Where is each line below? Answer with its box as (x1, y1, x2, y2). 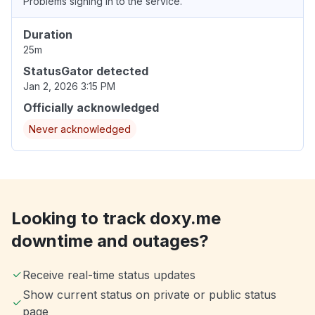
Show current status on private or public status (22, 288, 276, 302)
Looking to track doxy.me (11, 208, 221, 229)
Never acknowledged (29, 123, 131, 136)
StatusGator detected (23, 64, 148, 79)
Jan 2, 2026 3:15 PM (23, 80, 115, 93)
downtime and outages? (11, 231, 209, 252)
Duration (23, 27, 72, 42)
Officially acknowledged (23, 101, 159, 115)
